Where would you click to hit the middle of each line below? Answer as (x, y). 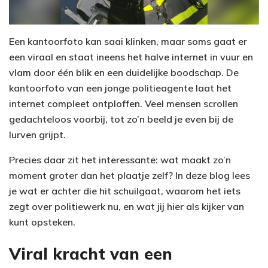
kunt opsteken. (42, 222)
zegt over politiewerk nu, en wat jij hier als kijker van (127, 206)
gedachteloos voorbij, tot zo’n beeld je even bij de (121, 119)
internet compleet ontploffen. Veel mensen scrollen (124, 103)
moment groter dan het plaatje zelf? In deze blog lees (130, 175)
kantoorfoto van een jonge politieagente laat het (120, 88)
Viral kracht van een (91, 254)
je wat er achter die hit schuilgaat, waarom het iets (125, 191)
